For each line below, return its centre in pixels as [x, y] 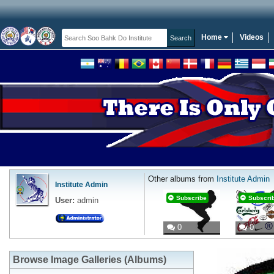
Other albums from [182, 179]
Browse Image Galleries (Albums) [90, 260]
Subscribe [191, 198]
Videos [252, 37]
